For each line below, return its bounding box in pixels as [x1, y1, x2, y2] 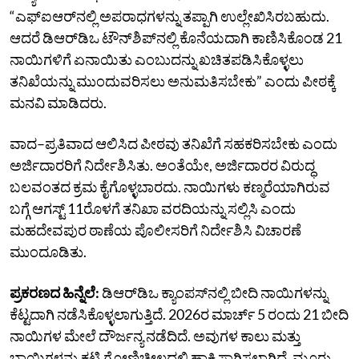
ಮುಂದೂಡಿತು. [10, 242, 87, 260]
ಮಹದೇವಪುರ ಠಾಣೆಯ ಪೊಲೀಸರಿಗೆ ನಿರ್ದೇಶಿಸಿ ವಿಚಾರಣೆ [10, 220, 301, 239]
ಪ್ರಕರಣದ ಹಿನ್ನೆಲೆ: [10, 283, 99, 301]
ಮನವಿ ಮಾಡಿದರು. [10, 93, 107, 111]
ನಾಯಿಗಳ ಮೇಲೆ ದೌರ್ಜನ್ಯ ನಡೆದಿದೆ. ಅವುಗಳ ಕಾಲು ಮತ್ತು [10, 326, 301, 345]
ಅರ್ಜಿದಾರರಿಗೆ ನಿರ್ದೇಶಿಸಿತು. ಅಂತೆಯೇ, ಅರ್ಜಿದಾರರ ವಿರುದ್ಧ [10, 155, 315, 174]
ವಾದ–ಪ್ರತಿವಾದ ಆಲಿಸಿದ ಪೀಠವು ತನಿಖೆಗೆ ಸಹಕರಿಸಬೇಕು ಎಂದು [10, 134, 337, 152]
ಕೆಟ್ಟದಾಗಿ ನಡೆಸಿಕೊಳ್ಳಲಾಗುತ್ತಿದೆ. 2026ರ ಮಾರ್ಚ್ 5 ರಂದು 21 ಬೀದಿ [10, 305, 349, 323]
